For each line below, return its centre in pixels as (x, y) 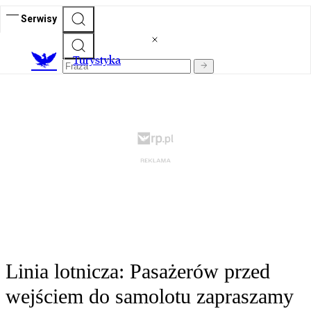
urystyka (100, 60)
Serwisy (39, 18)
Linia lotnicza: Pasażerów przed (138, 271)
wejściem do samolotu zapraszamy (150, 296)
